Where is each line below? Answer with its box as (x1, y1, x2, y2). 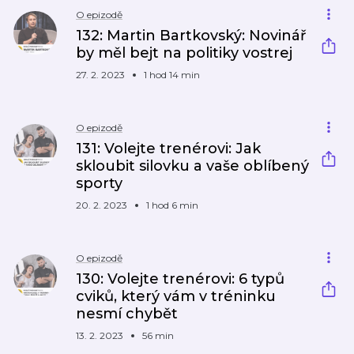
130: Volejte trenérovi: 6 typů (76, 270, 284, 288)
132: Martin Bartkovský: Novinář (76, 27, 306, 44)
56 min (142, 330, 174, 341)
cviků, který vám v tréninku (76, 288, 276, 305)
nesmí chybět (76, 305, 178, 322)
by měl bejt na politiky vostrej (76, 44, 292, 62)
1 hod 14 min (144, 69, 200, 81)
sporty (76, 175, 122, 192)
